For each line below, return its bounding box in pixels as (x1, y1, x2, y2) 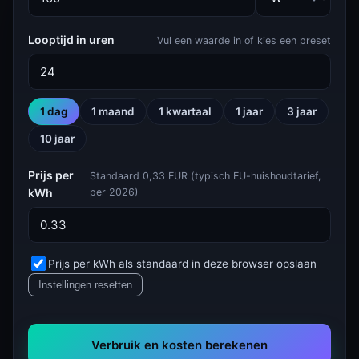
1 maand (91, 105, 135, 118)
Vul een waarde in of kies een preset (157, 34, 331, 46)
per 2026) (90, 186, 139, 198)
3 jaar (287, 105, 317, 118)
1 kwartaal (159, 105, 212, 118)
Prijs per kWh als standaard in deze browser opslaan (48, 256, 317, 270)
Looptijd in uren (28, 33, 115, 46)
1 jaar (236, 105, 263, 118)
